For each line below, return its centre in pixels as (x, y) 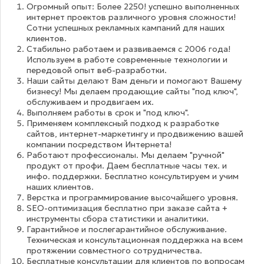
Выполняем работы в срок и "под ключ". (108, 113)
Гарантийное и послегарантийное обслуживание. (127, 230)
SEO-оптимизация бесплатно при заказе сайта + (127, 208)
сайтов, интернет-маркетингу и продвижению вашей (135, 134)
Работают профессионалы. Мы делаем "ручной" (126, 155)
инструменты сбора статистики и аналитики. (118, 219)
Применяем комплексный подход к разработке (123, 123)
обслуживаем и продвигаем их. (90, 102)
